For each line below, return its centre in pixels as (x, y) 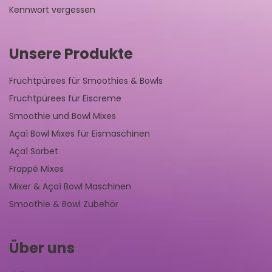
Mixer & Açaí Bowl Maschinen (70, 187)
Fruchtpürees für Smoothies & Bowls (86, 81)
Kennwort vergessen (52, 10)
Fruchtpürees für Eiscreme (65, 99)
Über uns (42, 248)
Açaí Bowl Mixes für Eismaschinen (80, 134)
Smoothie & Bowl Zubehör (64, 204)
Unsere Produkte (71, 54)
